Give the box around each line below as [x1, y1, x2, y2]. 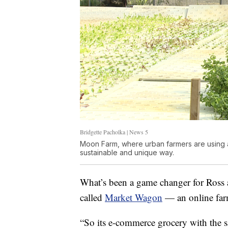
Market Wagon [105, 191, 162, 204]
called [80, 191, 105, 204]
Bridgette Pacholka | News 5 [80, 128, 148, 136]
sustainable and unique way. [80, 148, 174, 157]
